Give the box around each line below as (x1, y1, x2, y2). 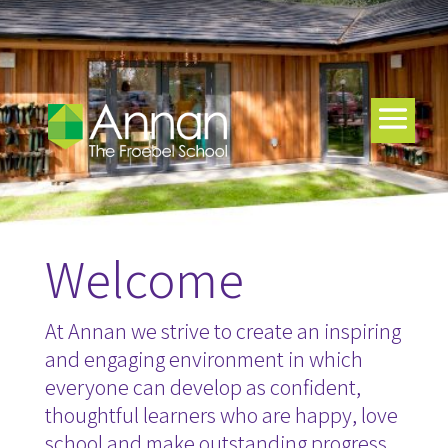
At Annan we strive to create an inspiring (44, 317, 401, 345)
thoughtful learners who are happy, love (44, 401, 398, 429)
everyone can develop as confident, (44, 373, 361, 401)
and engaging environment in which (44, 345, 363, 373)
